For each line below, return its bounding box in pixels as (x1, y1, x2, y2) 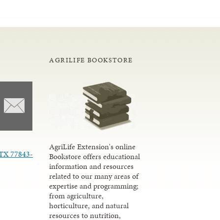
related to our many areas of (49, 170, 139, 182)
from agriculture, (49, 190, 104, 201)
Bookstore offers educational (49, 150, 140, 162)
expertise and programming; (49, 180, 139, 192)
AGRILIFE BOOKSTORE (49, 55, 133, 65)
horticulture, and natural (49, 199, 129, 211)
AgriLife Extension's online (49, 140, 136, 152)
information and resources (49, 160, 134, 172)
